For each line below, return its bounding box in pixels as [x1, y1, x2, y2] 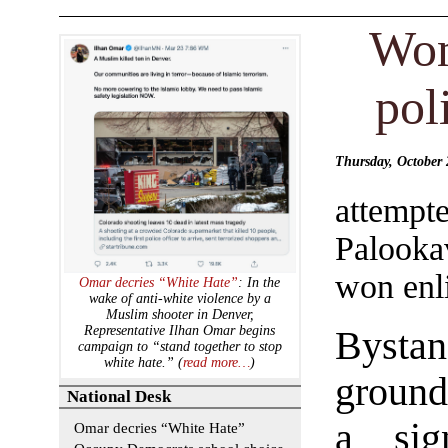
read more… [183, 355, 251, 371]
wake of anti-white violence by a [88, 291, 271, 307]
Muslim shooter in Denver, [105, 307, 254, 323]
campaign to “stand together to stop [77, 339, 282, 355]
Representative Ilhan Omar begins [84, 323, 276, 339]
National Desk [67, 387, 172, 407]
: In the [238, 275, 281, 291]
